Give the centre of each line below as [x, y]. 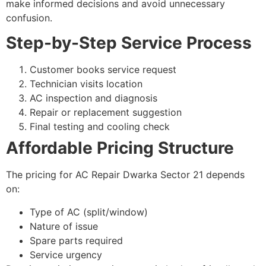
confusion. [29, 18]
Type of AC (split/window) [89, 212]
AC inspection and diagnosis [94, 98]
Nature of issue [64, 226]
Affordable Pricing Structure [120, 148]
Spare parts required [76, 240]
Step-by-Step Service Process [129, 43]
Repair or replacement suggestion [106, 113]
